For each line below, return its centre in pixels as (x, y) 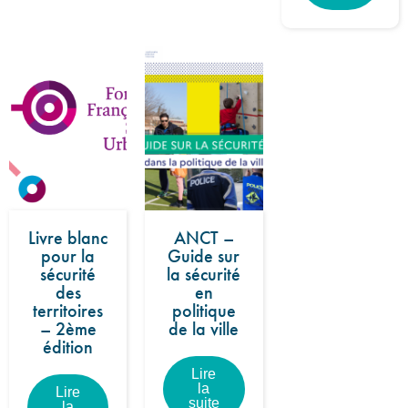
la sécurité (204, 274)
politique (204, 311)
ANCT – (204, 238)
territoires (68, 311)
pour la (68, 256)
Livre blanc (68, 238)
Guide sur (204, 256)
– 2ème (68, 329)
